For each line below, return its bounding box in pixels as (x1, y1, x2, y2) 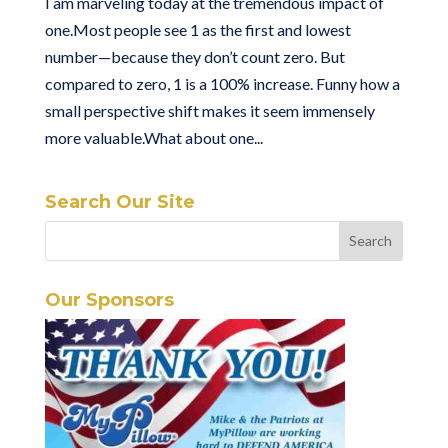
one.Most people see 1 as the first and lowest (44, 19, 351, 39)
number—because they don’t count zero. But (44, 46, 345, 66)
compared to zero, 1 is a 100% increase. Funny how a (44, 73, 400, 93)
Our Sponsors (44, 288, 174, 311)
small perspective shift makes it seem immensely (44, 100, 375, 120)
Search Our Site (44, 190, 195, 213)
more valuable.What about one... (44, 127, 263, 147)
